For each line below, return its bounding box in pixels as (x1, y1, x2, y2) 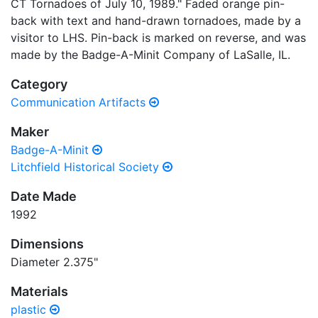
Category (11, 77, 67, 92)
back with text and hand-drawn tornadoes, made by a (11, 13, 301, 28)
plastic (11, 302, 50, 317)
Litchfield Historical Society (11, 160, 163, 174)
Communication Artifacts (11, 95, 149, 109)
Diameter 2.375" (11, 255, 98, 269)
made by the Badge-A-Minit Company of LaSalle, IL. (11, 48, 290, 62)
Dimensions (11, 236, 84, 251)
